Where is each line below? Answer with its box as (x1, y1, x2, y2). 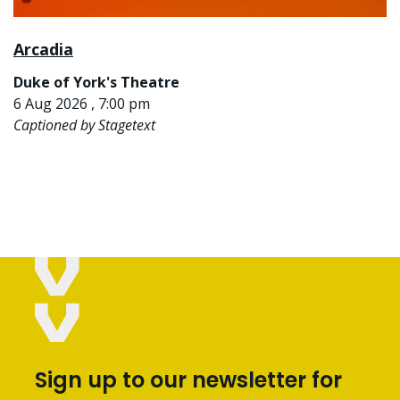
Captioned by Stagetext (13, 115, 155, 136)
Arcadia (13, 38, 73, 61)
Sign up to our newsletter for (35, 365, 342, 396)
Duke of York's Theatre (13, 72, 179, 93)
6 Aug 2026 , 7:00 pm (13, 94, 150, 114)
